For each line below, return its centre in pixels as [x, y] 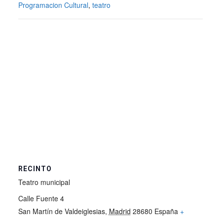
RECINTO [35, 169]
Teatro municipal [44, 182]
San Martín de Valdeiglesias [61, 211]
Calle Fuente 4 [41, 199]
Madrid [120, 211]
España [166, 211]
